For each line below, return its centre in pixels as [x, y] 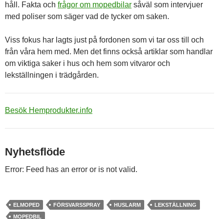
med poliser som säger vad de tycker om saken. [87, 16]
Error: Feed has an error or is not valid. [71, 169]
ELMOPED [26, 205]
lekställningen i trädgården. [52, 75]
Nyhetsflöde [35, 152]
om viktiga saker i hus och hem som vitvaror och [88, 63]
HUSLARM [127, 205]
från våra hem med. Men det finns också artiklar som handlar [109, 51]
